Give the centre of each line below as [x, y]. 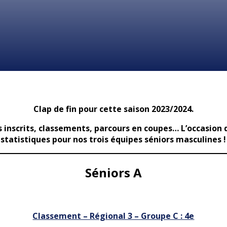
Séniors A [113, 172]
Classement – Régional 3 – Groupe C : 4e [113, 216]
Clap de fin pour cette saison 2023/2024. [113, 109]
